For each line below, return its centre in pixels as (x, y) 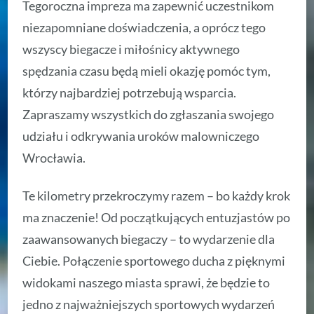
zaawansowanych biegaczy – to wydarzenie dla (149, 239)
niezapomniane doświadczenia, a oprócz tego (144, 28)
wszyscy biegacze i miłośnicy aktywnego (131, 49)
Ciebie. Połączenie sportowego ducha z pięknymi (154, 261)
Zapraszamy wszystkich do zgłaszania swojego (149, 115)
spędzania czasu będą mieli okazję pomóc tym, (147, 71)
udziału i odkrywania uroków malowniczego (141, 136)
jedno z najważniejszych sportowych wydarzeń (149, 305)
